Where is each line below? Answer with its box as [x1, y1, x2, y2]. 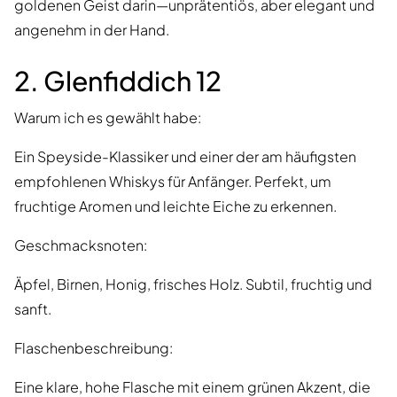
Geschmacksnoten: [14, 236, 147, 255]
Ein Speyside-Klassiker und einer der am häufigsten [14, 147, 356, 167]
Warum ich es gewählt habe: [14, 108, 201, 128]
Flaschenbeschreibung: [14, 339, 173, 358]
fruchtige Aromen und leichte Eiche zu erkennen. [14, 197, 337, 216]
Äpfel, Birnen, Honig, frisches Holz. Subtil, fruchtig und [14, 275, 372, 294]
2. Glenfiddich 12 [14, 64, 222, 98]
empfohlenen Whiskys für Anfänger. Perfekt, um [14, 172, 331, 191]
